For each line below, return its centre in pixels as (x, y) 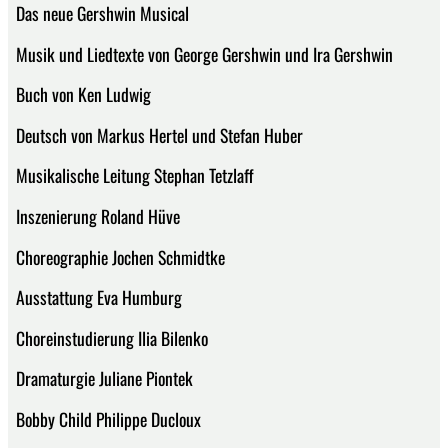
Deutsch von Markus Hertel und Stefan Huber (159, 134)
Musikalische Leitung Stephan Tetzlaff (135, 175)
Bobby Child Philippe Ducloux (108, 418)
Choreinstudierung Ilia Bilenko (112, 337)
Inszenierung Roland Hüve (98, 215)
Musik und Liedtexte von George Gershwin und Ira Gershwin (204, 53)
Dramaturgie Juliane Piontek (104, 378)
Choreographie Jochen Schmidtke (120, 256)
